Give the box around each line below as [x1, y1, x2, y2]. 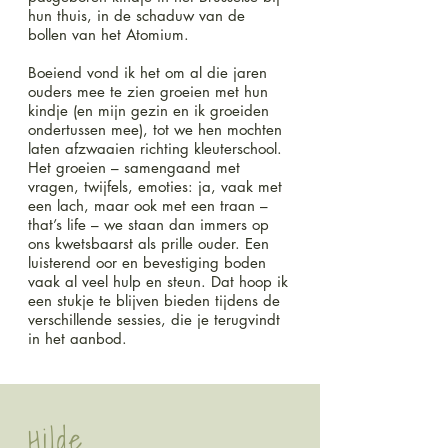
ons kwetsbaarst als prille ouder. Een [28, 234, 269, 253]
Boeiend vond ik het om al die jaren [28, 63, 267, 82]
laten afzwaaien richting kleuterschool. [28, 139, 282, 158]
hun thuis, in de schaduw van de [28, 6, 245, 25]
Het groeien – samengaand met [28, 158, 240, 177]
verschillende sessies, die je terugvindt [28, 310, 280, 329]
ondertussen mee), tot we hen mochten [28, 120, 282, 139]
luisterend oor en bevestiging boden [28, 253, 266, 272]
